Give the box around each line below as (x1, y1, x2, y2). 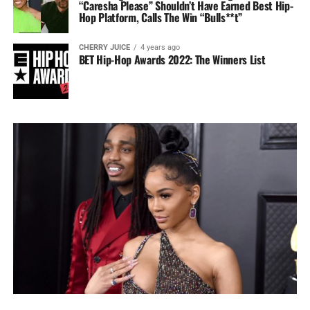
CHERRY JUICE (78, 43, 130, 53)
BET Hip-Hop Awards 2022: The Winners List (78, 51, 266, 69)
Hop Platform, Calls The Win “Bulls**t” (78, 9, 242, 26)
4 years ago (140, 43, 180, 53)
